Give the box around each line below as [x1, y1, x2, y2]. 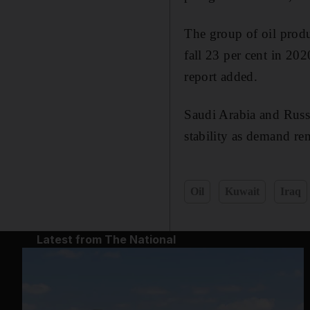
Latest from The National [36, 232, 176, 246]
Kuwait [225, 185, 260, 197]
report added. [184, 69, 258, 84]
